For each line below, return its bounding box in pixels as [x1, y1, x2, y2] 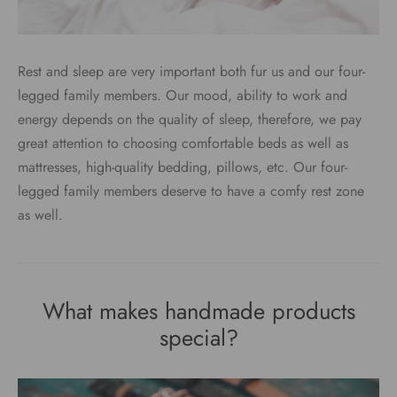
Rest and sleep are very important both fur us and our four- [18, 61, 365, 82]
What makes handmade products [42, 295, 355, 329]
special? [159, 322, 238, 355]
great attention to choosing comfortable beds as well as [18, 133, 348, 154]
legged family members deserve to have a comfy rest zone [18, 181, 364, 202]
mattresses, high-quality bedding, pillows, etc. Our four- [18, 157, 347, 178]
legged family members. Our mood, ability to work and [18, 85, 347, 106]
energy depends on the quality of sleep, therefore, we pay [18, 109, 362, 130]
